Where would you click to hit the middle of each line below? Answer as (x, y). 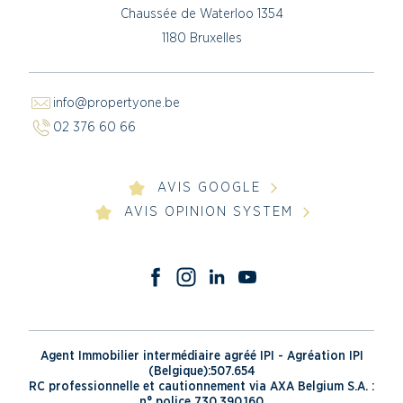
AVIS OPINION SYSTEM (209, 212)
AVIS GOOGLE (209, 188)
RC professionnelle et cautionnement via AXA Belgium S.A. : (201, 387)
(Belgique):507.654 (201, 372)
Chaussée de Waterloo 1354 (201, 14)
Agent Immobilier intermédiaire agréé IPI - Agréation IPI (201, 357)
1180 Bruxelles (201, 39)
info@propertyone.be (116, 103)
